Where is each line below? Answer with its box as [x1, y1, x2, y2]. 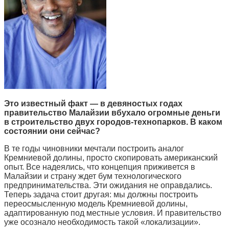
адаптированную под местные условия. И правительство [4, 208, 221, 217]
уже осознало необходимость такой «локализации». [4, 217, 200, 226]
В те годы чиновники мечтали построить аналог [4, 144, 184, 153]
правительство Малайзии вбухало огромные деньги [4, 108, 220, 117]
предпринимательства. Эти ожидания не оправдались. [4, 180, 212, 190]
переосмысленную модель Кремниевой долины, [4, 199, 188, 208]
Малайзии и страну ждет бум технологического [4, 171, 181, 180]
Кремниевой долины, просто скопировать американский [4, 153, 218, 162]
